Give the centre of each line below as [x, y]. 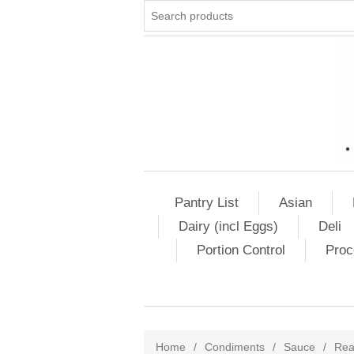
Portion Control [241, 250]
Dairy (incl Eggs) [228, 226]
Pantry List [207, 203]
